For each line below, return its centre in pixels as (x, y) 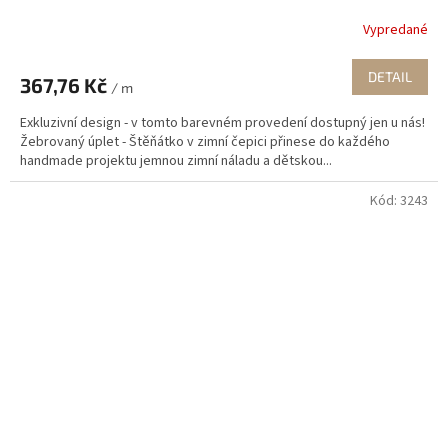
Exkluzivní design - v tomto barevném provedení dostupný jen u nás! (222, 123)
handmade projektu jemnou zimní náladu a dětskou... (176, 161)
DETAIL (390, 77)
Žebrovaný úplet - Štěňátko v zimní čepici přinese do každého (205, 142)
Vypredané (395, 29)
